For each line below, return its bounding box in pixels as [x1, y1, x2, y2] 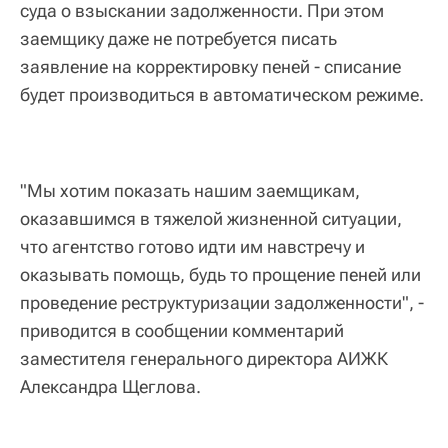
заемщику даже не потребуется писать [20, 27, 337, 49]
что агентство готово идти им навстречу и [20, 235, 365, 257]
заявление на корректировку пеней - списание [20, 55, 401, 77]
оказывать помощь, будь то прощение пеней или [20, 263, 421, 285]
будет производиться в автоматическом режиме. [20, 83, 424, 105]
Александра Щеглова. [20, 375, 201, 397]
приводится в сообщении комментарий [20, 319, 344, 341]
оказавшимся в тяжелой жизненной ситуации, [20, 207, 402, 229]
